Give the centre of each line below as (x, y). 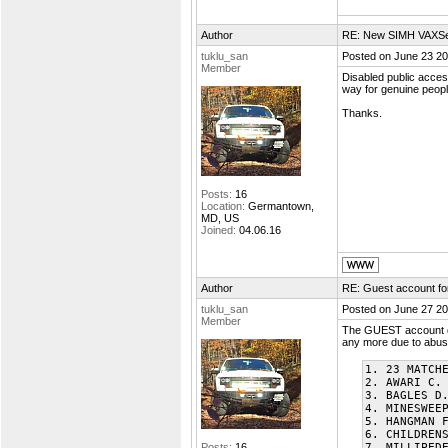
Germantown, (279, 206)
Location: (223, 206)
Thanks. (362, 113)
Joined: (218, 230)
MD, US (220, 218)
